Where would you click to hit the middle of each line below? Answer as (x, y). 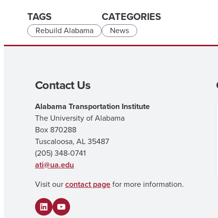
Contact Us (63, 85)
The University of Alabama (80, 118)
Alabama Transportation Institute (92, 106)
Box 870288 (56, 130)
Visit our (50, 184)
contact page (88, 184)
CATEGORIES (131, 17)
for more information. (147, 184)
